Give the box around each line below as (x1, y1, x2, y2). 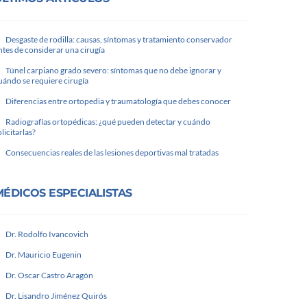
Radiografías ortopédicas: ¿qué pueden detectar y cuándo (5, 116, 210, 127)
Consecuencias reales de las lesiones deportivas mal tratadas (5, 147, 219, 158)
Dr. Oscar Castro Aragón (5, 270, 93, 280)
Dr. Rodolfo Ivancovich (5, 229, 88, 239)
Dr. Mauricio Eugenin (5, 249, 82, 260)
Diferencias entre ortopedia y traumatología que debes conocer (5, 96, 231, 106)
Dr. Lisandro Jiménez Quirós (5, 291, 107, 301)
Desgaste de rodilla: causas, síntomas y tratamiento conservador (5, 34, 232, 45)
